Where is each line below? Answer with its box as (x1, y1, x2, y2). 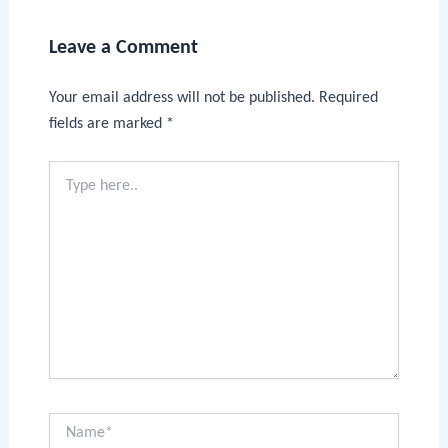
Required (318, 90, 378, 106)
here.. (47, 182, 82, 197)
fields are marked (48, 116, 166, 132)
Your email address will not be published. (48, 90, 315, 106)
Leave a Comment (48, 38, 198, 58)
